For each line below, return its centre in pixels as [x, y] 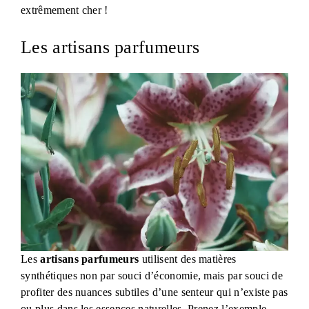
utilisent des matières [188, 259]
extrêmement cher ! [64, 10]
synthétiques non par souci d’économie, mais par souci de [152, 276]
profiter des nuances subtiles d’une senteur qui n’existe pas [154, 292]
